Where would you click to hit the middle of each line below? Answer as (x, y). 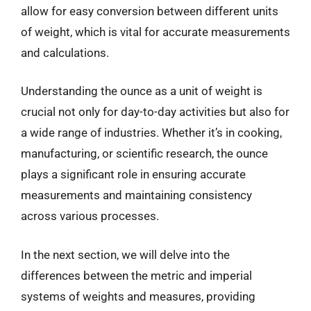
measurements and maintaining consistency (136, 195)
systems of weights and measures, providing (138, 296)
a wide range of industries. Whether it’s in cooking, (151, 133)
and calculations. (65, 52)
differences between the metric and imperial (136, 275)
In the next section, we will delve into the (125, 254)
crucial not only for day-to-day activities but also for (155, 112)
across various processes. (90, 216)
